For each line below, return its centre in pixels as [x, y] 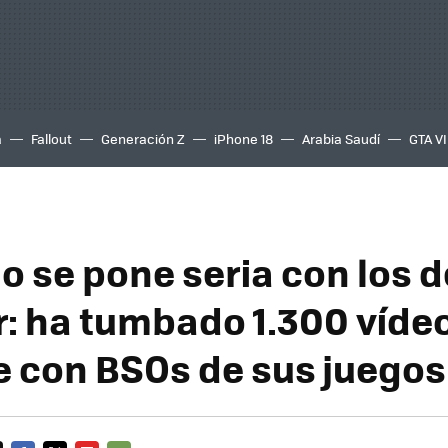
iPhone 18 [243, 138]
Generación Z [143, 138]
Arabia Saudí [341, 138]
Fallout [51, 138]
